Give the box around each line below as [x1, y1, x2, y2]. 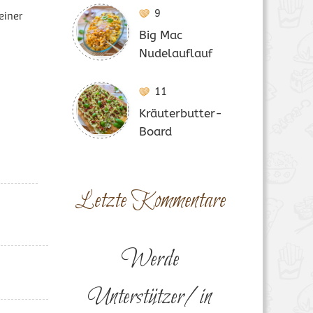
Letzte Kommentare [74, 186, 226, 217]
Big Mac [138, 28, 182, 42]
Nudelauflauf [138, 46, 212, 60]
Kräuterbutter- [138, 106, 222, 120]
